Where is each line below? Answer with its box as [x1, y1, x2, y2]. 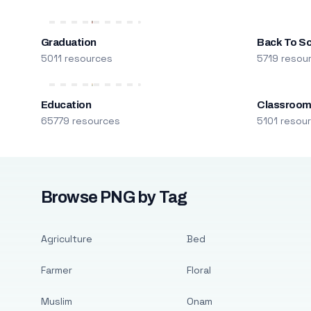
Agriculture [40, 233, 92, 245]
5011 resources [40, 52, 112, 65]
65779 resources [40, 115, 120, 127]
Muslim [40, 295, 72, 308]
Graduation [40, 37, 96, 48]
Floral [186, 264, 211, 276]
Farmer [40, 264, 72, 276]
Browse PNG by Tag [40, 189, 187, 206]
